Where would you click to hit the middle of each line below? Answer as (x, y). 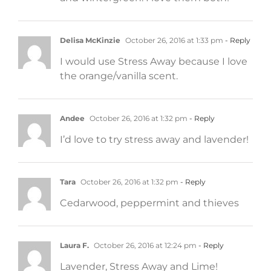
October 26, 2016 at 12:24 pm (144, 245)
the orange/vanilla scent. (119, 76)
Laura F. (74, 245)
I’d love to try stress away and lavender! (154, 139)
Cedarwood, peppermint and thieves (149, 203)
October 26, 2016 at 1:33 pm (173, 40)
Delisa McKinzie (90, 40)
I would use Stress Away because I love (154, 61)
